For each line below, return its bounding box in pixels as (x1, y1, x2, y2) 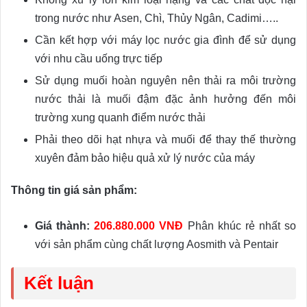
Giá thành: (35, 220, 90, 232)
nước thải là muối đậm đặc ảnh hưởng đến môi (35, 93, 296, 106)
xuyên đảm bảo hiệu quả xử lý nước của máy (35, 152, 255, 164)
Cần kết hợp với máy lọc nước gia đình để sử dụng (35, 34, 296, 47)
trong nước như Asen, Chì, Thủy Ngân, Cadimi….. (35, 12, 278, 25)
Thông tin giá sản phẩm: (11, 184, 137, 197)
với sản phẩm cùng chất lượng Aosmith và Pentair (35, 238, 278, 251)
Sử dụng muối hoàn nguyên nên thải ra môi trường (35, 75, 296, 87)
